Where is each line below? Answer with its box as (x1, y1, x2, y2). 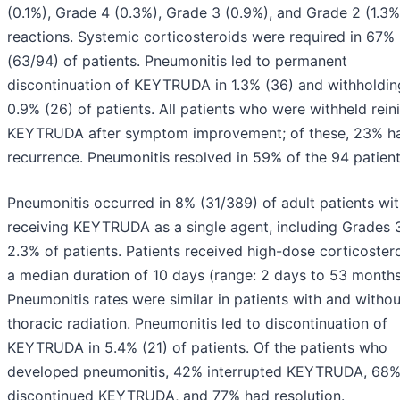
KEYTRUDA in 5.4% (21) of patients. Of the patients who (7, 338, 387, 357)
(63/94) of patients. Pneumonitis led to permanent (7, 52, 347, 71)
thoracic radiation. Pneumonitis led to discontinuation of (7, 314, 387, 333)
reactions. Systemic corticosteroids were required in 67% (7, 28, 395, 46)
